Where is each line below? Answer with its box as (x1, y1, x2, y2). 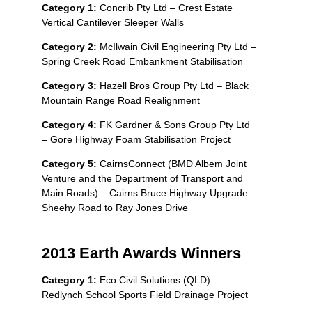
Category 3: (42, 79, 97, 91)
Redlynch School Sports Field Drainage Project (42, 288, 248, 300)
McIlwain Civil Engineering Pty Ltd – (97, 40, 256, 52)
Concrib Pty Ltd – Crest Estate (100, 1, 233, 13)
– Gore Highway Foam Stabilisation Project (42, 133, 231, 145)
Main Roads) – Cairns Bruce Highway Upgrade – (42, 187, 256, 198)
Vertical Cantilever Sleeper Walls (42, 16, 184, 28)
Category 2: (42, 40, 97, 52)
